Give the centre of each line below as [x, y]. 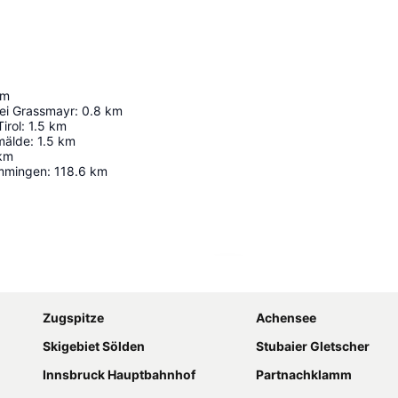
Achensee [286, 318]
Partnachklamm [304, 375]
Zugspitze [73, 318]
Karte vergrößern [288, 279]
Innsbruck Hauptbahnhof [119, 375]
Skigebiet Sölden [94, 346]
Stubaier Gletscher [313, 346]
